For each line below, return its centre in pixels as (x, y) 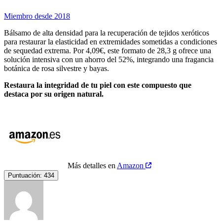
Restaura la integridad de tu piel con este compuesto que (98, 85)
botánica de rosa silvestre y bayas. (56, 68)
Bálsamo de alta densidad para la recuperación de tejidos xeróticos (107, 33)
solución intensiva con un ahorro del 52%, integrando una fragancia (109, 59)
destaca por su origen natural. (54, 94)
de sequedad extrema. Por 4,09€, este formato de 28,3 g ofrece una (108, 50)
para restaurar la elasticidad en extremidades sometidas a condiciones (110, 41)
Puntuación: (25, 175)
